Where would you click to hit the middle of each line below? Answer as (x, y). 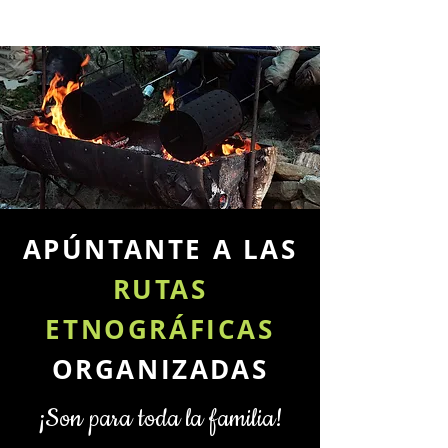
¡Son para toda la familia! (160, 419)
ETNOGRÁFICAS (160, 329)
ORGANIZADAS (160, 369)
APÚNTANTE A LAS (160, 249)
